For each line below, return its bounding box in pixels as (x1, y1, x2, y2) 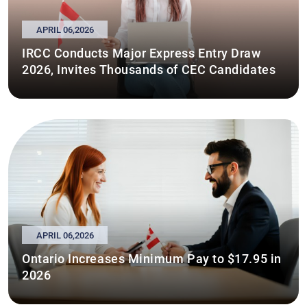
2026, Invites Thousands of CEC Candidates (22, 61, 276, 76)
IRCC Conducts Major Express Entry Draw (22, 45, 261, 60)
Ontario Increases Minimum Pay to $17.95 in (22, 250, 282, 265)
